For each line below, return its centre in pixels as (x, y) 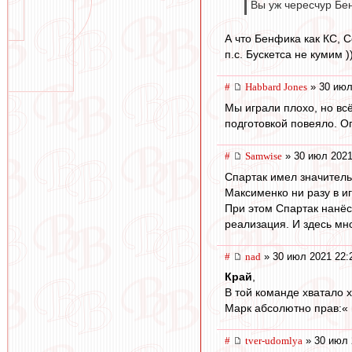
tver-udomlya (274, 341)
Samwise (264, 156)
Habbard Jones (276, 87)
